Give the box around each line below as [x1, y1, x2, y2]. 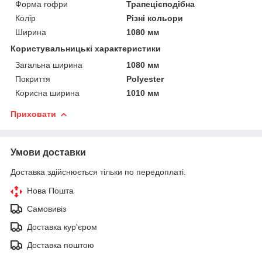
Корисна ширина [15, 88, 80, 98]
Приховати [11, 109, 56, 119]
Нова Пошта [27, 185, 74, 195]
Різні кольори [126, 13, 184, 23]
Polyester [126, 74, 164, 84]
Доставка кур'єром [27, 222, 97, 232]
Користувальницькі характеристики [11, 43, 161, 53]
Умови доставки [11, 147, 86, 157]
